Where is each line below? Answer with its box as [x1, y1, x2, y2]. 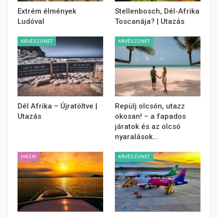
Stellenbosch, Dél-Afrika [115, 6, 200, 16]
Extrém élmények [18, 6, 76, 16]
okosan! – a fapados [115, 112, 186, 121]
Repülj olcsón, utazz [115, 102, 185, 111]
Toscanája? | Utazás [115, 17, 184, 26]
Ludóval [18, 17, 44, 26]
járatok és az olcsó [115, 122, 181, 131]
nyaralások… [115, 132, 158, 142]
